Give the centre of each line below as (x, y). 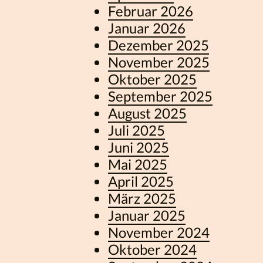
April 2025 (141, 181)
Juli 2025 (136, 130)
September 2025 (160, 96)
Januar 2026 (147, 28)
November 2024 (159, 232)
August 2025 (147, 113)
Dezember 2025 (159, 45)
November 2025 (159, 62)
